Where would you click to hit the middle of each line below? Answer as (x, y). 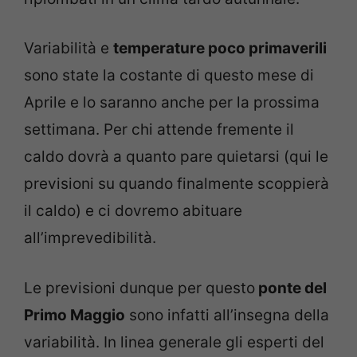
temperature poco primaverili (220, 49)
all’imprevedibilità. (90, 238)
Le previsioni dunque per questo (139, 288)
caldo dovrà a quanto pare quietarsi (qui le (176, 157)
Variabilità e (69, 49)
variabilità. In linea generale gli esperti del (174, 342)
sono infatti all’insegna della (227, 315)
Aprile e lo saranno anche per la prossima (172, 103)
